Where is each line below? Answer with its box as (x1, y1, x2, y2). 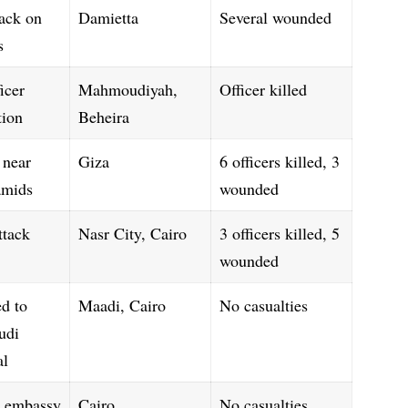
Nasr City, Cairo (78, 221, 188, 244)
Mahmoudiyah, (78, 77, 178, 100)
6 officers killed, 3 (219, 149, 341, 172)
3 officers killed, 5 (219, 221, 341, 244)
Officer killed (219, 77, 308, 100)
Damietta (78, 5, 139, 28)
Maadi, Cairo (78, 293, 167, 316)
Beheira (78, 105, 130, 127)
